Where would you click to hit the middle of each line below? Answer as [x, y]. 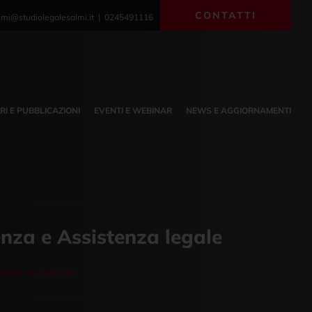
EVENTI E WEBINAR [133, 110]
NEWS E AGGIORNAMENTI [239, 110]
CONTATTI [226, 15]
